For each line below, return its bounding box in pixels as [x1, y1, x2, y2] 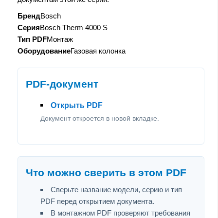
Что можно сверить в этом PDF [26, 166, 186, 179]
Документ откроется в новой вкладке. [40, 114, 159, 122]
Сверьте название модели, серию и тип [51, 185, 182, 194]
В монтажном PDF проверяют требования [51, 208, 190, 217]
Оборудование [18, 46, 71, 55]
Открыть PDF [51, 101, 103, 109]
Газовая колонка [71, 46, 126, 55]
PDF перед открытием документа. [40, 197, 154, 205]
